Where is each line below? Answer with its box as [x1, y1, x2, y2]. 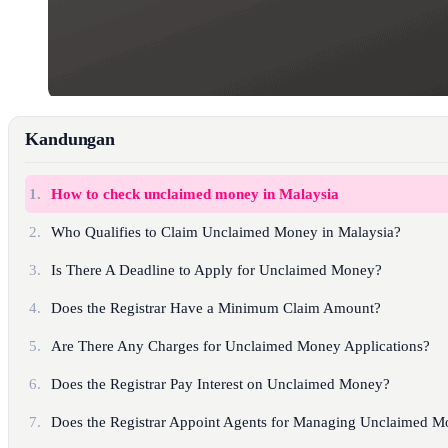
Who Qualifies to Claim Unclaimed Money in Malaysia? [51, 223, 402, 240]
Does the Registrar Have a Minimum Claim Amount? [51, 299, 382, 316]
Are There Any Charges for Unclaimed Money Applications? [51, 337, 431, 354]
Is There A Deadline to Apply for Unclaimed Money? [51, 261, 383, 278]
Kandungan [25, 128, 116, 149]
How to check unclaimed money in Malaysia [51, 185, 340, 202]
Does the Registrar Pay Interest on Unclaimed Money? [51, 375, 391, 392]
